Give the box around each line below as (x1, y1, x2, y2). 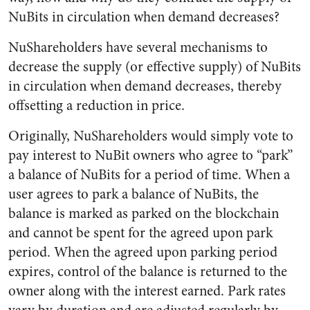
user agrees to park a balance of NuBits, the (8, 184, 259, 204)
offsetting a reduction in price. (8, 95, 185, 116)
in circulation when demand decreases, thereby (8, 76, 282, 96)
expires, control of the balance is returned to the (8, 262, 287, 282)
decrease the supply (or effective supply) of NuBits (8, 57, 301, 77)
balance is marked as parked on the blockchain (8, 203, 279, 224)
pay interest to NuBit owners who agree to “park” (8, 145, 293, 165)
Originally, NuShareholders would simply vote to (8, 126, 293, 146)
